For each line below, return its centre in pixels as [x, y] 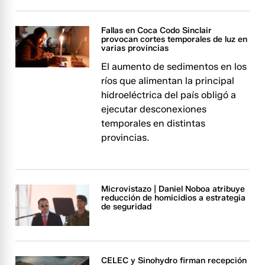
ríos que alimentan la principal [168, 81]
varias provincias [135, 48]
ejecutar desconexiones [154, 109]
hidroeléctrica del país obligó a [169, 95]
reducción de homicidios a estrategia [174, 198]
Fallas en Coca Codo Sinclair [157, 30]
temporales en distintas [153, 123]
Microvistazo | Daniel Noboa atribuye [173, 189]
